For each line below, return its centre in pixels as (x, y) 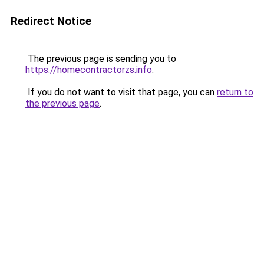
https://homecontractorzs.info (89, 70)
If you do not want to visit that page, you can (121, 92)
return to (235, 92)
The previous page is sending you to (101, 59)
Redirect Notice (51, 21)
